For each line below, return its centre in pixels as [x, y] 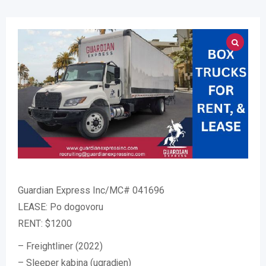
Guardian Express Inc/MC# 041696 [91, 191]
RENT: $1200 [45, 224]
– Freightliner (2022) [60, 246]
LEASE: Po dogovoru [61, 207]
